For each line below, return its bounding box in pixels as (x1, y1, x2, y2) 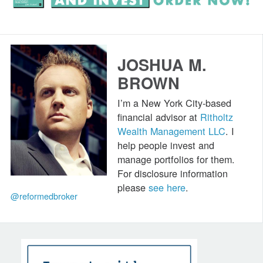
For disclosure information (117, 166, 228, 180)
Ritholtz (200, 109, 234, 124)
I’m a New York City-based (117, 95, 232, 110)
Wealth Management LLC (117, 123, 226, 138)
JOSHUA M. (117, 53, 207, 76)
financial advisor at (117, 109, 201, 124)
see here (149, 180, 186, 194)
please (117, 180, 149, 194)
